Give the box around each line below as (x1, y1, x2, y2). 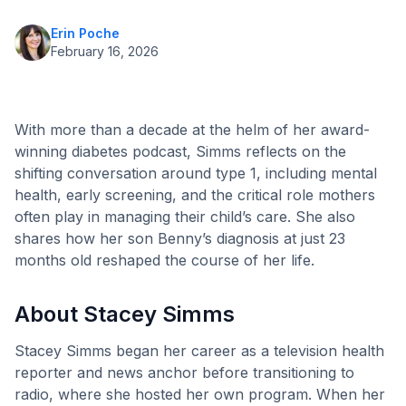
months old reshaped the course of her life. (14, 251, 314, 270)
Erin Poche (51, 25, 120, 42)
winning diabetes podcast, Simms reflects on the (14, 142, 346, 161)
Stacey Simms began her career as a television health (14, 342, 384, 361)
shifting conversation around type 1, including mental (14, 164, 377, 183)
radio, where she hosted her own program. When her (14, 385, 385, 404)
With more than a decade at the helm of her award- (14, 121, 370, 140)
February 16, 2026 (51, 43, 159, 60)
